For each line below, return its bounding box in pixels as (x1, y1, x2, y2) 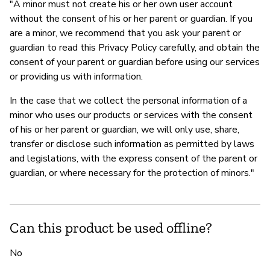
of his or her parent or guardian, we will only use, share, (10, 122, 239, 136)
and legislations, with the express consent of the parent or (10, 151, 257, 165)
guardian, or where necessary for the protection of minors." (10, 166, 254, 180)
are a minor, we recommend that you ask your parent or (10, 26, 241, 40)
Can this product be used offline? (10, 218, 212, 236)
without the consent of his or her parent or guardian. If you (10, 11, 253, 25)
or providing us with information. (10, 69, 143, 83)
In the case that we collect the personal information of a (10, 93, 247, 107)
